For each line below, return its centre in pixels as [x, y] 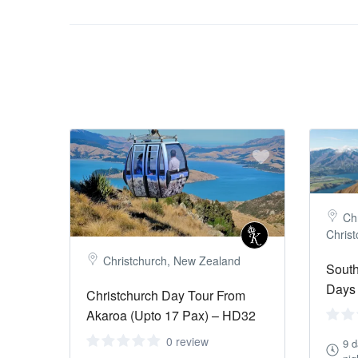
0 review [187, 342]
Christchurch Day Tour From [166, 296]
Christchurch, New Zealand [172, 261]
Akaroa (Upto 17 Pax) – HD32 [171, 316]
